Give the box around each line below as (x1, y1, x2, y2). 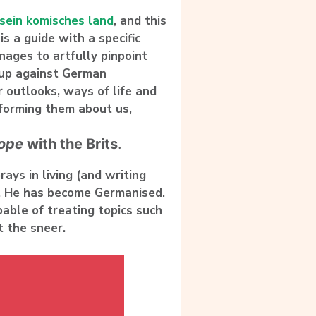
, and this (114, 12, 166, 29)
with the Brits (27, 135, 118, 153)
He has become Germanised (4, 185, 162, 202)
